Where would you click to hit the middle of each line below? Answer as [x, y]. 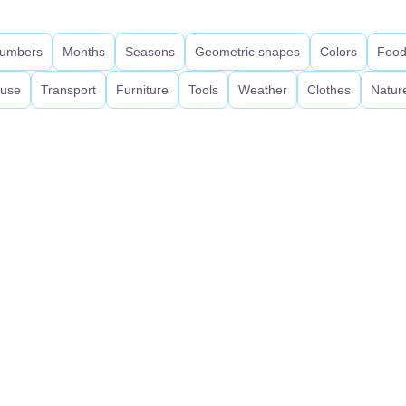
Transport [68, 90]
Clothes [329, 90]
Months [84, 52]
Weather [263, 90]
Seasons [150, 52]
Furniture [142, 90]
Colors [338, 52]
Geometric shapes [247, 52]
